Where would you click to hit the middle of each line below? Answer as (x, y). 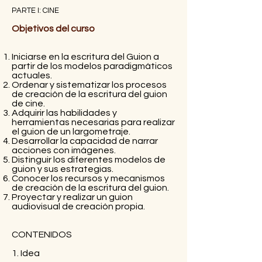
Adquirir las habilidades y (64, 113)
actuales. (32, 75)
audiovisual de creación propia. (78, 206)
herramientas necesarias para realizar (93, 122)
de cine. (28, 103)
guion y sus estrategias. (63, 169)
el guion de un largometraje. (71, 131)
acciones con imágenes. (64, 150)
